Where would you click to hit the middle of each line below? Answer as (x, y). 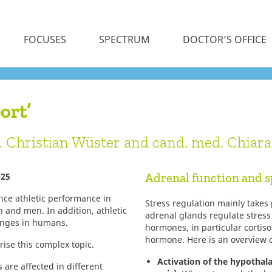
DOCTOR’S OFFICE (225, 39)
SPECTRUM (124, 39)
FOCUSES (45, 39)
